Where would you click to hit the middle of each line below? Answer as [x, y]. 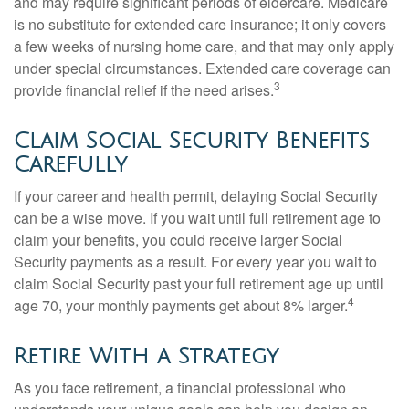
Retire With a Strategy [146, 356]
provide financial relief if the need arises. [144, 90]
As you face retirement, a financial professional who [180, 388]
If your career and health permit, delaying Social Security [196, 196]
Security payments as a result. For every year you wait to [195, 262]
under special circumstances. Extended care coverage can [202, 68]
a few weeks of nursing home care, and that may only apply [204, 46]
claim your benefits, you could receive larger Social [178, 240]
